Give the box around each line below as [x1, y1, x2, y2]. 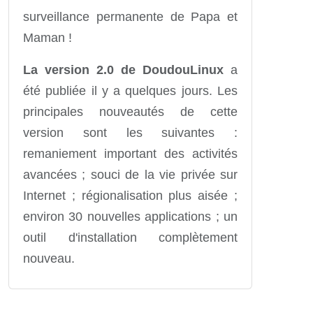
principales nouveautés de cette [23, 104, 238, 119]
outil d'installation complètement [23, 230, 238, 245]
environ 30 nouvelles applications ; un [23, 209, 238, 224]
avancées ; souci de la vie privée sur [23, 167, 238, 182]
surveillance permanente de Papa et [23, 9, 238, 24]
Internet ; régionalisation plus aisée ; [23, 188, 238, 203]
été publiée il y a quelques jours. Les [23, 83, 238, 98]
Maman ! [23, 30, 72, 45]
